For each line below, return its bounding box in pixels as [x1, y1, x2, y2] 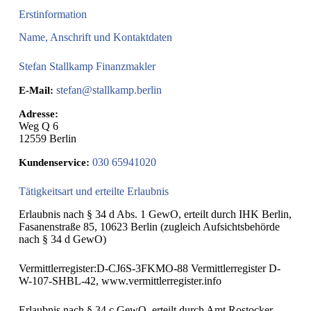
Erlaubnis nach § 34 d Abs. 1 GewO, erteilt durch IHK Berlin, [18, 208, 292, 220]
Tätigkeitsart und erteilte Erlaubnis [18, 185, 169, 197]
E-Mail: [18, 84, 53, 96]
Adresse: [18, 108, 58, 119]
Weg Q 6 [18, 119, 58, 132]
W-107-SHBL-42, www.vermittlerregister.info [18, 274, 221, 287]
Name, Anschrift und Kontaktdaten [18, 31, 172, 43]
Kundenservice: [18, 156, 90, 168]
